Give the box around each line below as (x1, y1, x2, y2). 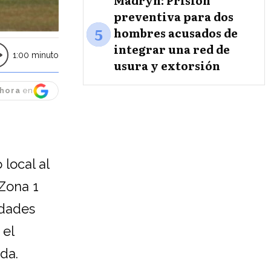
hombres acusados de (114, 24, 238, 41)
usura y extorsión (114, 57, 220, 74)
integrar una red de (114, 41, 230, 57)
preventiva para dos (114, 8, 233, 25)
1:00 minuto (13, 50, 59, 60)
